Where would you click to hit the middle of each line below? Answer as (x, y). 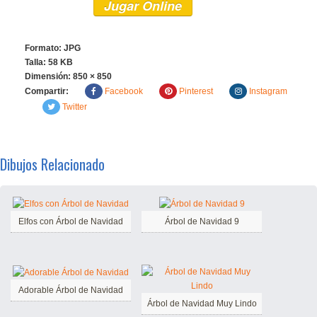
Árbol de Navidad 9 (202, 221)
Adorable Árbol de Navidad (71, 290)
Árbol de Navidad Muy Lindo (202, 303)
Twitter (75, 107)
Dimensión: (49, 76)
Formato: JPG (53, 48)
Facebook (124, 91)
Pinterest (196, 91)
